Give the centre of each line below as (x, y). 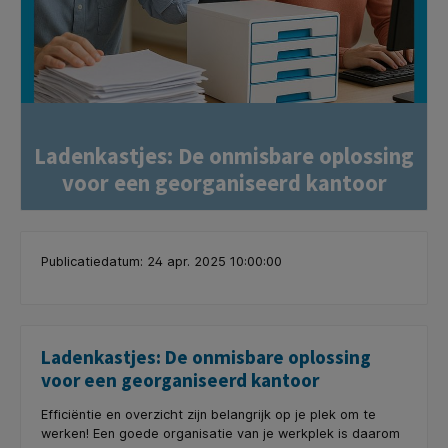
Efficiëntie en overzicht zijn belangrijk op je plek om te (208, 414)
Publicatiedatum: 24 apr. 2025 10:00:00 (161, 262)
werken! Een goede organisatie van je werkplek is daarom (220, 433)
